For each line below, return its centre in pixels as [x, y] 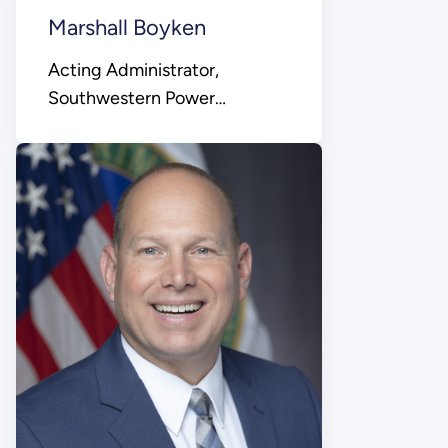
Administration [106, 125]
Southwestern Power [131, 97]
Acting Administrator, [133, 69]
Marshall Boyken [126, 27]
